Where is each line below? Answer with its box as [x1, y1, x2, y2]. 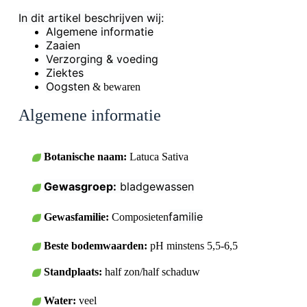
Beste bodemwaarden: [43, 239, 147, 251]
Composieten [108, 210, 169, 223]
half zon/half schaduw [101, 265, 200, 278]
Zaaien [45, 38, 80, 52]
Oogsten [45, 79, 90, 93]
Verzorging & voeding [45, 51, 158, 66]
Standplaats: [43, 265, 102, 278]
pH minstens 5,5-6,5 [147, 239, 238, 251]
